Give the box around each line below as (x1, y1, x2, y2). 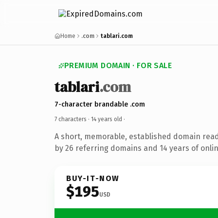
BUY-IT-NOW (66, 173, 120, 183)
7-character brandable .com (54, 100, 145, 109)
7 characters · (54, 115, 91, 123)
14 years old (91, 115, 122, 123)
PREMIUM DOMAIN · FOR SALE (64, 61, 172, 70)
